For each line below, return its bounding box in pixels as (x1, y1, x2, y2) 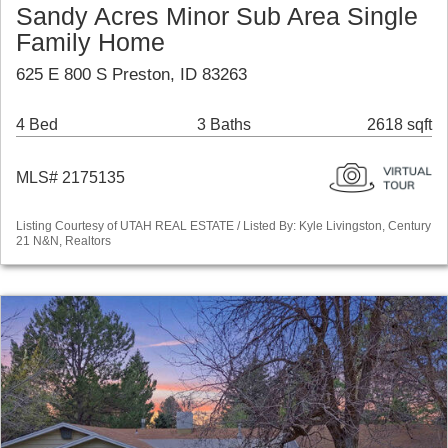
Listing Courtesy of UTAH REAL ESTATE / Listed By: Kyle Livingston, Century (16, 219, 431, 234)
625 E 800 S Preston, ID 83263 (16, 65, 247, 85)
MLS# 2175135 (16, 169, 125, 187)
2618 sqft (367, 116, 432, 134)
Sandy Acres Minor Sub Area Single (16, 3, 418, 31)
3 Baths (196, 116, 251, 134)
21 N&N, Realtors (16, 234, 111, 249)
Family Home (16, 29, 165, 57)
